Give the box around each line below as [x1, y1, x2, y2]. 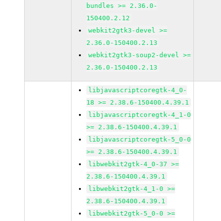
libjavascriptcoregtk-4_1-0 [88, 111, 191, 118]
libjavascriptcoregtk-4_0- [88, 86, 187, 94]
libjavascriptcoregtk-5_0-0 [88, 136, 191, 143]
